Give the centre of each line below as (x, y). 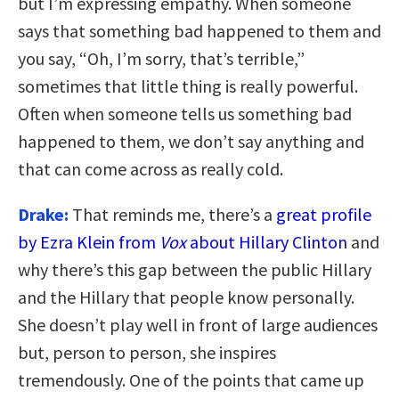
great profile (324, 214)
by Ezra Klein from (87, 241)
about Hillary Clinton (269, 241)
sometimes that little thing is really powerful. (188, 85)
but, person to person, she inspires (147, 352)
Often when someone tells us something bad (185, 113)
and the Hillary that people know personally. (186, 297)
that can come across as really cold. (151, 168)
